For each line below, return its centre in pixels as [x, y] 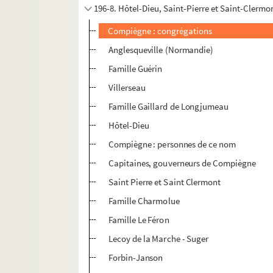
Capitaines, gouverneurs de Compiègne [182, 163]
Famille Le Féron [139, 220]
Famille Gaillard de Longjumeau [168, 107]
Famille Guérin [135, 69]
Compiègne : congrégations [160, 31]
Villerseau [127, 88]
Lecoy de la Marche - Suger [158, 239]
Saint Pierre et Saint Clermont [165, 182]
